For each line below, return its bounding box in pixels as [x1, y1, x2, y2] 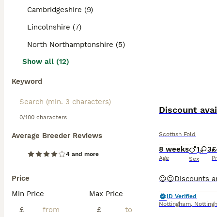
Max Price [89, 189, 123, 198]
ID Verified [167, 193, 197, 200]
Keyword [12, 77, 42, 86]
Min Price [12, 189, 44, 198]
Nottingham [159, 201, 191, 207]
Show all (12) [22, 57, 69, 66]
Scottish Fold [159, 131, 196, 138]
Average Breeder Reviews [12, 131, 102, 140]
